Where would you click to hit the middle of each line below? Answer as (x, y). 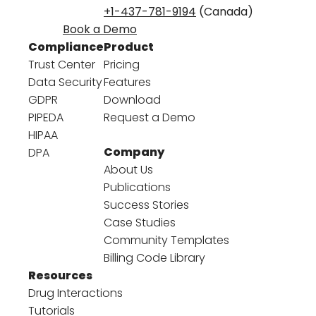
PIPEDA (46, 117)
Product (129, 47)
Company (134, 152)
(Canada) (225, 11)
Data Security (65, 82)
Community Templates (166, 240)
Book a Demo (100, 29)
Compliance (66, 47)
